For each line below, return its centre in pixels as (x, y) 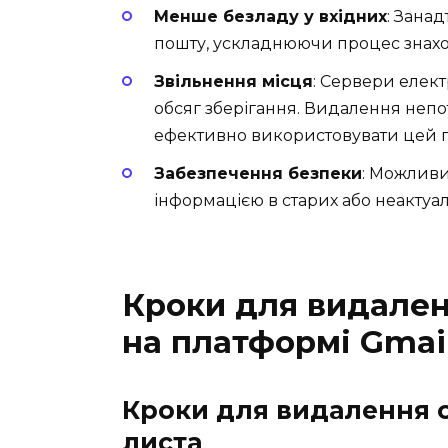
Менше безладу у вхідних (270, 16)
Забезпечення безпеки (258, 174)
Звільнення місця (233, 81)
